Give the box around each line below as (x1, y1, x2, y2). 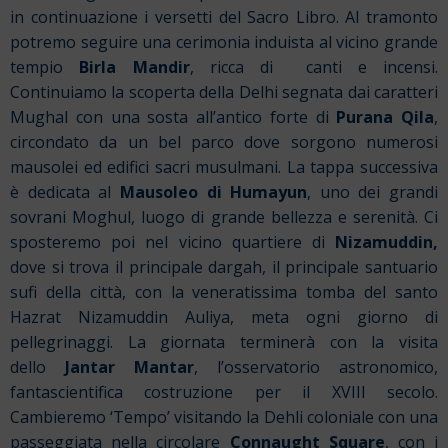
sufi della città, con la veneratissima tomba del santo (10, 281, 438, 304)
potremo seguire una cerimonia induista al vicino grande (10, 31, 438, 54)
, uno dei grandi (307, 181, 438, 204)
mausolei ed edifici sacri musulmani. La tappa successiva (10, 156, 438, 179)
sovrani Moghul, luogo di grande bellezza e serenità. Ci (10, 206, 438, 229)
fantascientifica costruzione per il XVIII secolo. (10, 381, 438, 404)
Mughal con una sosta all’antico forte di (10, 106, 337, 129)
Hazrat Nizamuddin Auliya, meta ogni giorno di (10, 306, 438, 329)
